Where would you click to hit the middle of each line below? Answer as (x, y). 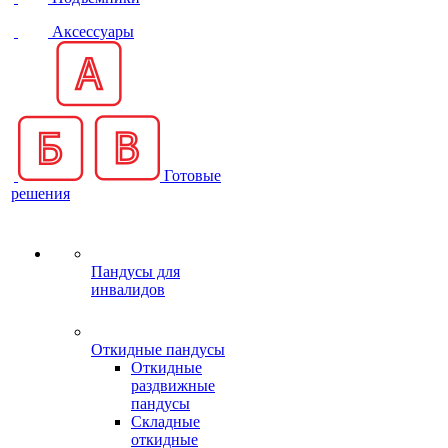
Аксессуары (93, 31)
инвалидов (128, 289)
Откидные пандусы (158, 349)
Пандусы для (135, 271)
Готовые (192, 175)
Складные (165, 421)
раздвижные (173, 385)
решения (40, 193)
